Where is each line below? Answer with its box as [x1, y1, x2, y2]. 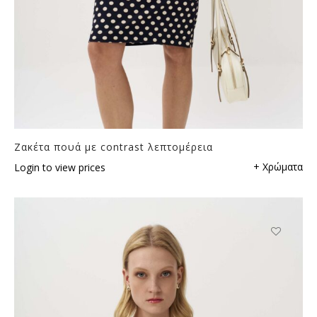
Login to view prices [14, 160, 105, 174]
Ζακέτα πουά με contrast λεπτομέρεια [14, 139, 213, 154]
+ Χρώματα [253, 159, 303, 173]
